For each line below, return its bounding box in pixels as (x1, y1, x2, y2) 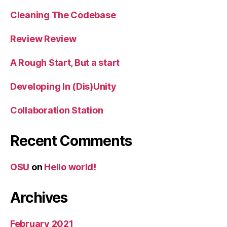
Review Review (10, 33, 77, 44)
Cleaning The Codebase (10, 10, 116, 20)
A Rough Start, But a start (10, 57, 120, 68)
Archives (10, 189, 67, 206)
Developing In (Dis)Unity (10, 81, 117, 92)
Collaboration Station (10, 105, 103, 116)
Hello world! (44, 162, 96, 172)
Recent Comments (10, 132, 132, 149)
